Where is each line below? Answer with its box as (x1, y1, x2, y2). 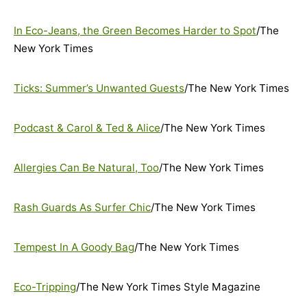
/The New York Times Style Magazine (76, 280, 260, 293)
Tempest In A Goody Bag (14, 241, 134, 254)
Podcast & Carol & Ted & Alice (14, 121, 160, 134)
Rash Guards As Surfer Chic (14, 201, 151, 214)
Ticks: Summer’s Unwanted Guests (14, 82, 184, 95)
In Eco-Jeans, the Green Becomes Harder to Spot (14, 24, 256, 37)
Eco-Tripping (14, 280, 76, 293)
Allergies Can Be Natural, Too (14, 161, 159, 174)
